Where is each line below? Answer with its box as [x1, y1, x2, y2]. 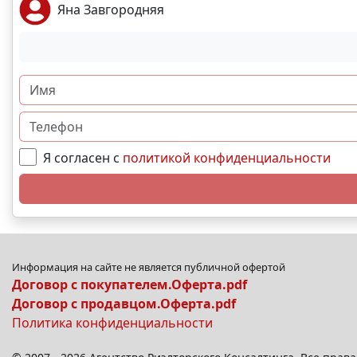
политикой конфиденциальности [123, 149, 331, 167]
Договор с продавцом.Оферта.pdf [12, 295, 236, 312]
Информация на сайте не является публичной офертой [12, 260, 285, 274]
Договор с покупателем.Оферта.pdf [12, 276, 247, 293]
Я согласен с [43, 149, 123, 167]
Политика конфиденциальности [12, 314, 213, 331]
